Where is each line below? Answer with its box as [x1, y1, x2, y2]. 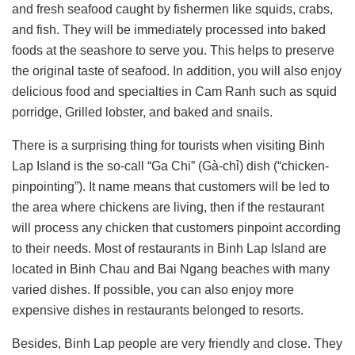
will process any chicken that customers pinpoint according [12, 221, 341, 235]
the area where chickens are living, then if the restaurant [12, 200, 324, 215]
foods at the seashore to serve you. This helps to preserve [12, 44, 334, 58]
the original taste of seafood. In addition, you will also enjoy [12, 64, 342, 78]
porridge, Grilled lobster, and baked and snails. [12, 105, 273, 120]
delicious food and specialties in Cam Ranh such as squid [12, 85, 337, 99]
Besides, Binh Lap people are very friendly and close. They [12, 337, 342, 351]
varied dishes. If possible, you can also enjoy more [12, 283, 294, 297]
